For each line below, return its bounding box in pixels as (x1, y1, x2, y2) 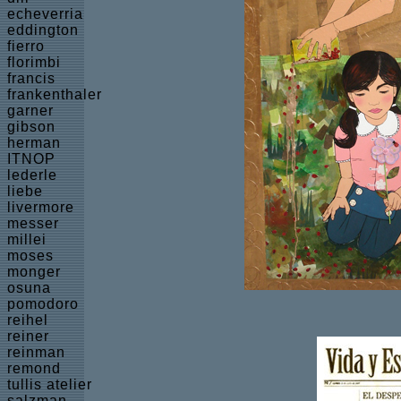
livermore (7, 200, 74, 215)
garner (7, 103, 54, 118)
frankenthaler (7, 87, 102, 102)
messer (7, 216, 59, 231)
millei (7, 232, 47, 247)
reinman (7, 345, 65, 360)
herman (7, 135, 61, 150)
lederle (7, 167, 57, 183)
